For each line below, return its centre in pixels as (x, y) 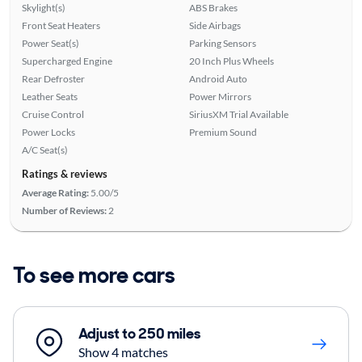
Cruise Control (53, 114)
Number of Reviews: (64, 210)
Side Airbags (215, 25)
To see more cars (94, 275)
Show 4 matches (123, 351)
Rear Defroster (53, 78)
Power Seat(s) (50, 43)
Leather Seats (49, 96)
